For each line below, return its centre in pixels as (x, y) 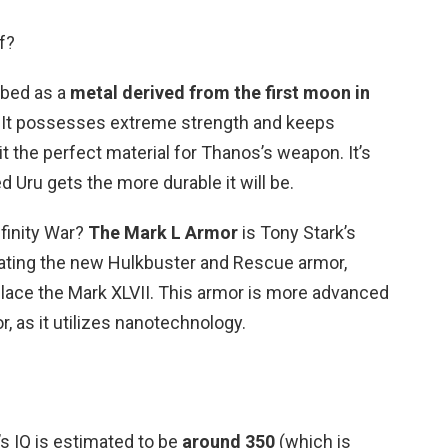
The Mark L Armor (163, 232)
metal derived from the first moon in (220, 92)
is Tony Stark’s (297, 232)
